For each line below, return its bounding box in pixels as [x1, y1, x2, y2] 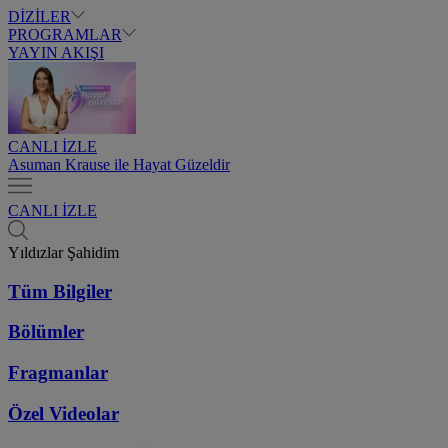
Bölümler [8, 321, 84, 343]
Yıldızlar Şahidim [8, 244, 119, 261]
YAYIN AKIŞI [8, 44, 104, 61]
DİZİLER [8, 8, 71, 25]
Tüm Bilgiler [8, 280, 112, 302]
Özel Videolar [8, 402, 119, 424]
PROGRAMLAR [8, 26, 122, 43]
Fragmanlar [8, 362, 108, 384]
